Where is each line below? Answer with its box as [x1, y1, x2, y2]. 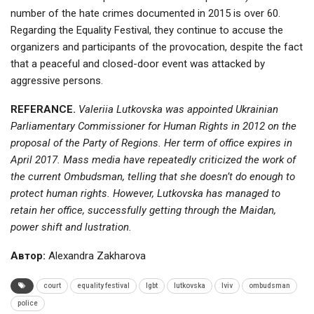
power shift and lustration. [11, 221, 132, 234]
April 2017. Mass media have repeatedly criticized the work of [11, 153, 296, 167]
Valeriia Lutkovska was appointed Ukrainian [78, 103, 278, 116]
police [18, 299, 38, 308]
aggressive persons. [11, 74, 103, 88]
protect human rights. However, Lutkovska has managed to [11, 187, 280, 200]
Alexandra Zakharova [46, 250, 146, 263]
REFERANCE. [11, 103, 78, 116]
